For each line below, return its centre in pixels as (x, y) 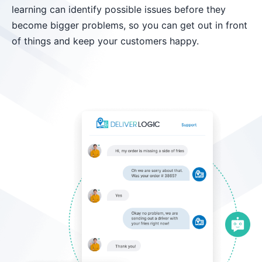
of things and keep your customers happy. (105, 41)
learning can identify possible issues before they (119, 10)
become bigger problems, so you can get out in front (130, 25)
